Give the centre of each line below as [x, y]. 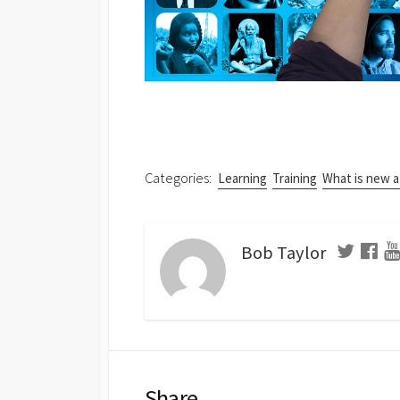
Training [294, 179]
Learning [242, 179]
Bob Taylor [283, 252]
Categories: [178, 178]
